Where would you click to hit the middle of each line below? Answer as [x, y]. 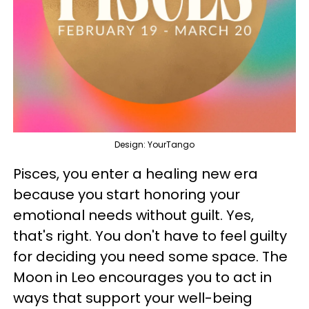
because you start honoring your [127, 195]
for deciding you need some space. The [150, 257]
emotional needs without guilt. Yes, [133, 215]
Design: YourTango [154, 144]
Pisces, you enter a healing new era [136, 174]
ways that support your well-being [133, 298]
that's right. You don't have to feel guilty [150, 236]
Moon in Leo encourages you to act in [142, 277]
